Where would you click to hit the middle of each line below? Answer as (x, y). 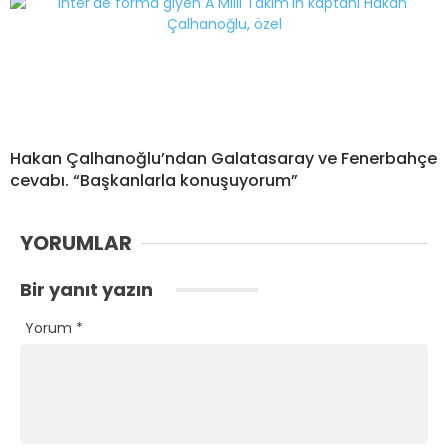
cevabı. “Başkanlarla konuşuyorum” (154, 181)
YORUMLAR (76, 243)
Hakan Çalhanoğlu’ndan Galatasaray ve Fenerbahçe (223, 159)
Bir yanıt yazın (88, 290)
